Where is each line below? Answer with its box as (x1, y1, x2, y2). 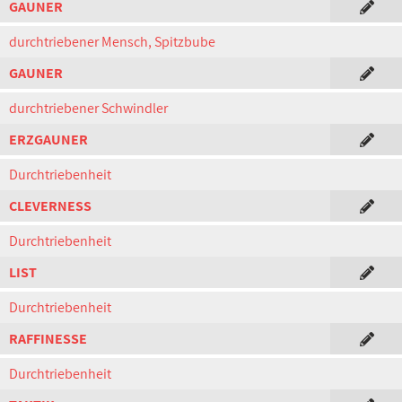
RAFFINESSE (9, 329, 87, 348)
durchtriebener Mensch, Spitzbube (9, 32, 215, 51)
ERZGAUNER (9, 130, 88, 149)
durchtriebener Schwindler (9, 99, 168, 118)
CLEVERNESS (9, 197, 92, 215)
